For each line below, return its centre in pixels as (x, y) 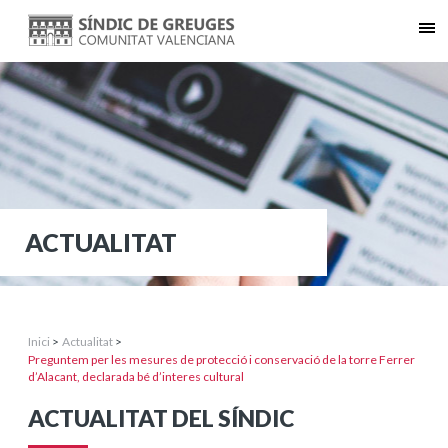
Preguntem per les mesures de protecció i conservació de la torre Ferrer (221, 359)
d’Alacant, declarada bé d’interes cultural (136, 376)
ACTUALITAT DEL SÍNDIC (161, 418)
